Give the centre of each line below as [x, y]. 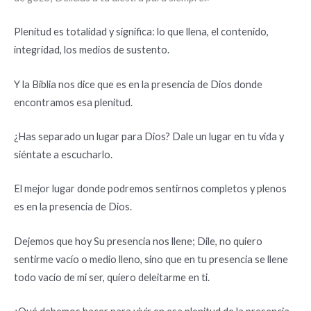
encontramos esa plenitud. [73, 102]
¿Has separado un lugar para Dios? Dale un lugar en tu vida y [149, 137]
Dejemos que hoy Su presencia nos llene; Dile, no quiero [138, 241]
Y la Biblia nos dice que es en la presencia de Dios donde [138, 84]
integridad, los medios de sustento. [92, 50]
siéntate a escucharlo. [63, 155]
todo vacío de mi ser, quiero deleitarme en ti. [112, 277]
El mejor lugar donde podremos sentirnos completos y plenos [150, 189]
